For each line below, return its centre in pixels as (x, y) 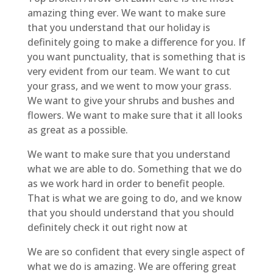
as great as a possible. (77, 129)
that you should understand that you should (130, 212)
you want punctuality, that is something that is (136, 56)
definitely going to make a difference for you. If (136, 42)
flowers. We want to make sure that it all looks (135, 115)
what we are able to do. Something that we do (134, 168)
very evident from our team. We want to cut (129, 71)
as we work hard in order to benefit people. (126, 183)
